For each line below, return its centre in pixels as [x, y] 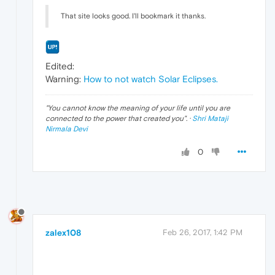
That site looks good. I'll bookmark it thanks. [133, 16]
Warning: [64, 79]
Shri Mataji [210, 119]
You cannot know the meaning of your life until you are [139, 108]
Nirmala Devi [67, 129]
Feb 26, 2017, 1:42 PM [203, 233]
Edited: [60, 66]
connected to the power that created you [114, 119]
